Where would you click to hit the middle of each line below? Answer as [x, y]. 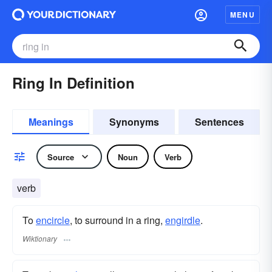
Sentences [219, 122]
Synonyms [134, 122]
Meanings [51, 122]
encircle [53, 220]
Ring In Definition [73, 83]
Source [61, 157]
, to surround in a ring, [117, 220]
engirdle [183, 220]
